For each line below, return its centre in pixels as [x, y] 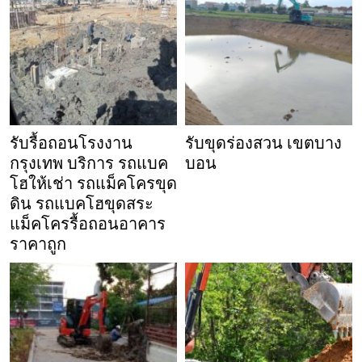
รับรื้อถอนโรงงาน [71, 143]
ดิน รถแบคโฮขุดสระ [82, 203]
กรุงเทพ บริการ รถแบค [89, 163]
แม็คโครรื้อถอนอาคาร [88, 223]
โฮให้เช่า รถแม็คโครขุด [93, 183]
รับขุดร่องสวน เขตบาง [263, 143]
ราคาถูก [38, 244]
